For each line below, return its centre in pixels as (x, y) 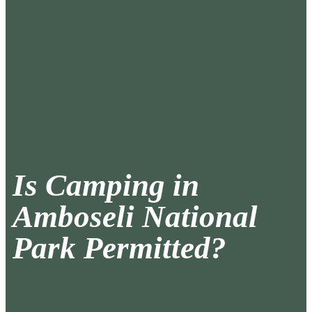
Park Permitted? (119, 248)
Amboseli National (135, 217)
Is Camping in (106, 186)
